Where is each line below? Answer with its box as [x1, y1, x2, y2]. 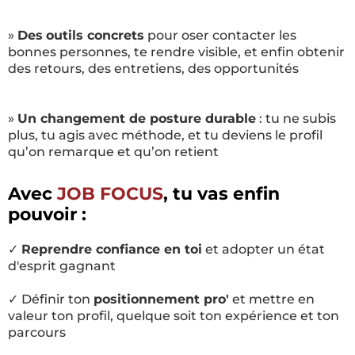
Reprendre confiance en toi [21, 242, 202, 257]
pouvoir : [8, 204, 86, 225]
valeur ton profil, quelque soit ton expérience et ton [8, 308, 339, 323]
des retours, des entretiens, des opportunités [8, 61, 299, 76]
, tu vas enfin [163, 183, 280, 204]
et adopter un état [202, 242, 325, 257]
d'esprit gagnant [8, 258, 116, 273]
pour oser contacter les [144, 28, 296, 43]
